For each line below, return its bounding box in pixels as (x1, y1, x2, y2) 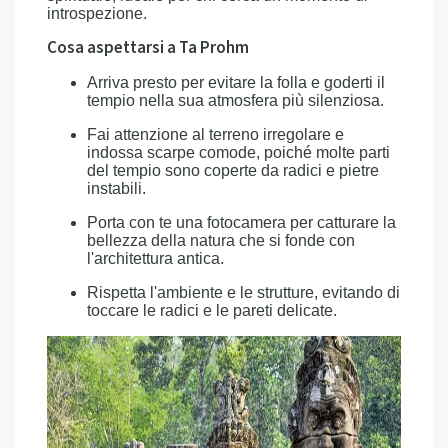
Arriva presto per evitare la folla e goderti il (87, 74, 385, 91)
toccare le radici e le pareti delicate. (87, 302, 337, 319)
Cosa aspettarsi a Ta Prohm (47, 36, 249, 60)
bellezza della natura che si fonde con (87, 232, 355, 249)
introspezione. (47, 5, 147, 22)
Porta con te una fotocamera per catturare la (87, 214, 396, 231)
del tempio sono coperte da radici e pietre (87, 162, 379, 179)
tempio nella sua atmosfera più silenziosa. (87, 92, 384, 109)
